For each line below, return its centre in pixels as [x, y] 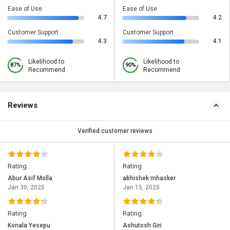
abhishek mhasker [149, 178]
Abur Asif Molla [30, 178]
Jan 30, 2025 [26, 188]
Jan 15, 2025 [141, 188]
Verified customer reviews [115, 131]
